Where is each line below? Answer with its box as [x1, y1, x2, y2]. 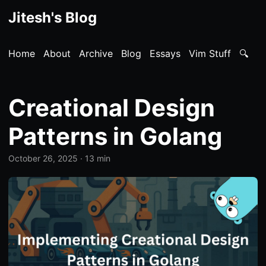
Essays [150, 47, 180, 59]
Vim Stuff [189, 47, 231, 59]
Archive [79, 47, 113, 59]
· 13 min [78, 153, 110, 163]
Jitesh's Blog [8, 9, 97, 26]
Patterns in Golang [8, 122, 222, 151]
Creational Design [8, 93, 215, 122]
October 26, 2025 [8, 153, 78, 163]
